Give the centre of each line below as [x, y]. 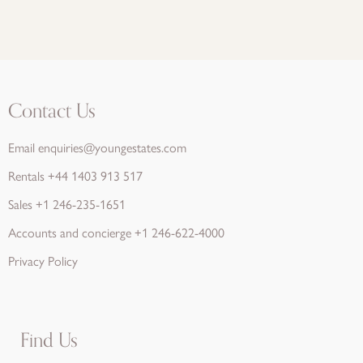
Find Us [49, 341]
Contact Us [52, 111]
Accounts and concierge [71, 232]
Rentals [28, 175]
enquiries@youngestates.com [112, 147]
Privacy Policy [43, 261]
